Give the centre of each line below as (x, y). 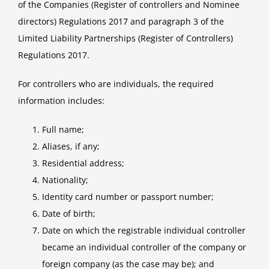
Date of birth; (69, 214)
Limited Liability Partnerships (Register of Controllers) (125, 38)
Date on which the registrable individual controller (144, 231)
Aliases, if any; (71, 147)
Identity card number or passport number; (128, 197)
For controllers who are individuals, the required (116, 84)
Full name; (63, 130)
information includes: (61, 101)
